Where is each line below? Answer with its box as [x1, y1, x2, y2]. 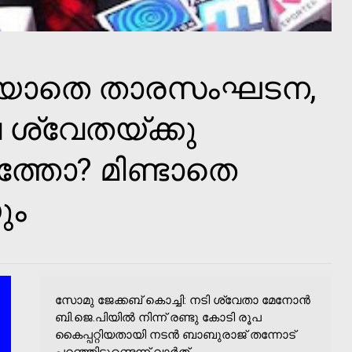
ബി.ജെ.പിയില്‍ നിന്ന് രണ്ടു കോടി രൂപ [55, 310, 262, 324]
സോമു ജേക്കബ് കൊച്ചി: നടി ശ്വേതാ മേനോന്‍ [55, 292, 310, 307]
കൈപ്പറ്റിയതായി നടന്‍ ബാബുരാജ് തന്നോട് [55, 327, 295, 342]
